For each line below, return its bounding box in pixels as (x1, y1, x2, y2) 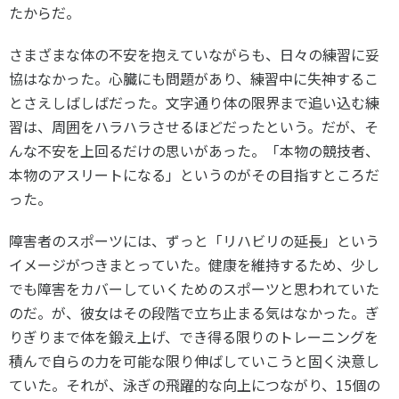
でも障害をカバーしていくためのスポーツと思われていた (9, 278, 379, 299)
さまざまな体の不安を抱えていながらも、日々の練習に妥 (9, 44, 379, 65)
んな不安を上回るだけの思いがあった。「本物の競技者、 (9, 140, 379, 161)
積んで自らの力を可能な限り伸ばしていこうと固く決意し (9, 350, 379, 371)
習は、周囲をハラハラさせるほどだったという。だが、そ (9, 116, 379, 137)
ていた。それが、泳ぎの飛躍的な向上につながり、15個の (9, 374, 380, 395)
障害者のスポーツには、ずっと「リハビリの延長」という (9, 230, 379, 251)
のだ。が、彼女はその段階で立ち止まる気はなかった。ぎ (9, 302, 379, 323)
